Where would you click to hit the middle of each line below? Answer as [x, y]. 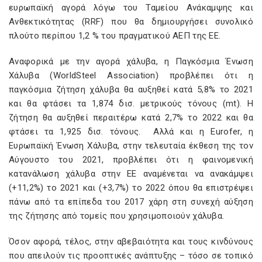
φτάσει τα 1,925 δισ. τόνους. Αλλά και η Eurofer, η [131, 132]
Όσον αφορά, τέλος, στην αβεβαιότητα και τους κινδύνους [131, 242]
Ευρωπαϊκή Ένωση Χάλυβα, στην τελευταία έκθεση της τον [131, 146]
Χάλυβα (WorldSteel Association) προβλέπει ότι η [131, 75]
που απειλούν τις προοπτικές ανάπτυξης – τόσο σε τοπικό [131, 256]
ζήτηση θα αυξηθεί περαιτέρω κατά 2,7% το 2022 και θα [131, 118]
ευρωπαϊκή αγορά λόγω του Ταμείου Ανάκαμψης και [131, 8]
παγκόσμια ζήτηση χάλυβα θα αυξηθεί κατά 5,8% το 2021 [131, 89]
